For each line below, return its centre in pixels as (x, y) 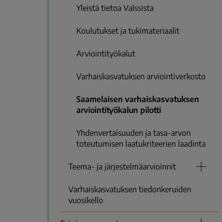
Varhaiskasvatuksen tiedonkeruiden (130, 190)
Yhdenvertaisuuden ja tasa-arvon (134, 133)
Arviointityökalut (106, 54)
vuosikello (86, 200)
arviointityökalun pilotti (119, 110)
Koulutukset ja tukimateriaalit (128, 31)
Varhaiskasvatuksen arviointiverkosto (141, 77)
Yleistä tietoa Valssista (115, 8)
